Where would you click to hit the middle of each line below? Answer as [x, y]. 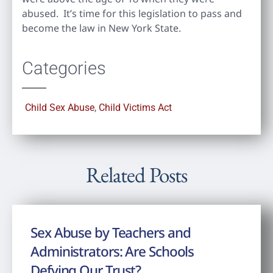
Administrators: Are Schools [112, 251]
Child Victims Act [135, 107]
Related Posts [136, 174]
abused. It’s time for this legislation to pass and [132, 13]
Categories [64, 68]
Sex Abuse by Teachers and [111, 232]
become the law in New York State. [101, 28]
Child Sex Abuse [60, 107]
